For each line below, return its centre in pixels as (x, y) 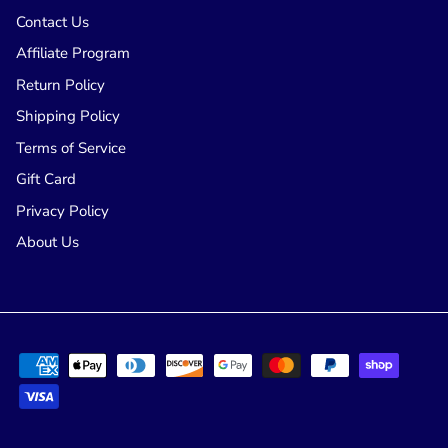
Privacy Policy (62, 210)
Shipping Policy (68, 116)
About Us (47, 242)
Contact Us (52, 21)
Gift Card (46, 179)
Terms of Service (71, 147)
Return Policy (60, 84)
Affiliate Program (73, 53)
